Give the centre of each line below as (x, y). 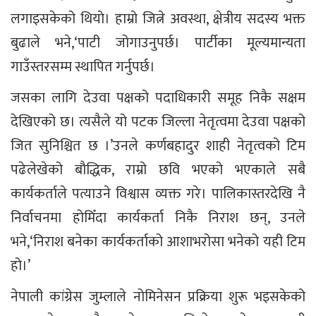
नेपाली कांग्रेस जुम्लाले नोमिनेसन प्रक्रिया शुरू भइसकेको (158, 297)
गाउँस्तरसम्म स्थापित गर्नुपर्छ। (83, 67)
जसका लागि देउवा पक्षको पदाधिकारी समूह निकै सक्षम (158, 98)
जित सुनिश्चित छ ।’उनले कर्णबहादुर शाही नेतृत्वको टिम (158, 146)
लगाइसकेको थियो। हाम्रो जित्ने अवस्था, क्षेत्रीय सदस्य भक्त (158, 19)
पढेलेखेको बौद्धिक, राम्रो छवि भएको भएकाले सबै (158, 170)
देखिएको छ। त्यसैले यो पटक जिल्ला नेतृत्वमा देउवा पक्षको (158, 122)
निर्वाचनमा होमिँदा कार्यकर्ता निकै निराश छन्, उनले (158, 218)
